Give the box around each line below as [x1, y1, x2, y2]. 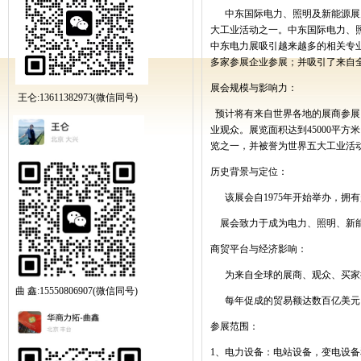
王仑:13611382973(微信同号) [18, 92, 138, 103]
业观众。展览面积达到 [210, 124, 307, 135]
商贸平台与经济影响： [210, 243, 307, 255]
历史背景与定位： [210, 166, 288, 177]
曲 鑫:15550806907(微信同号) [15, 285, 138, 297]
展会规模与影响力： [210, 82, 297, 93]
